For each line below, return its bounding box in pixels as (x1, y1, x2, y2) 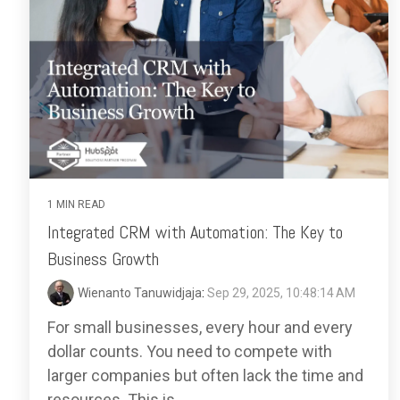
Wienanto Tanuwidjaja (78, 286, 202, 300)
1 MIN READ (47, 198, 105, 211)
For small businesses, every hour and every (47, 318, 353, 337)
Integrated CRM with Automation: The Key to (47, 221, 343, 244)
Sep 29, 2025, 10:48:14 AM (207, 286, 355, 300)
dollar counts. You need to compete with (47, 342, 332, 361)
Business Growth (47, 247, 159, 271)
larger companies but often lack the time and (47, 366, 363, 385)
